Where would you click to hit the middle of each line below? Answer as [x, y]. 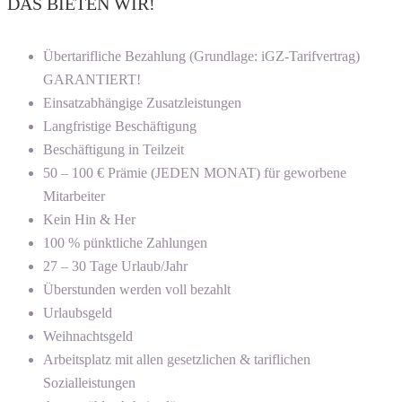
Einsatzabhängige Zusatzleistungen [142, 103]
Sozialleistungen [89, 383]
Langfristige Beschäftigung [120, 127]
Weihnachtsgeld [88, 336]
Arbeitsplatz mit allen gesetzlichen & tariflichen [177, 360]
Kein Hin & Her [89, 220]
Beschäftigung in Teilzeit [114, 150]
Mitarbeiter [74, 197]
